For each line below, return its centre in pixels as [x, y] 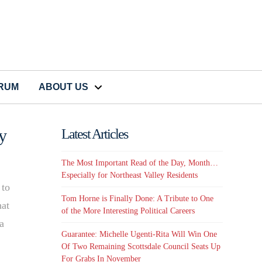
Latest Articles [95, 134]
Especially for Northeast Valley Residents [130, 175]
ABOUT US [63, 87]
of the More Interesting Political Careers [128, 211]
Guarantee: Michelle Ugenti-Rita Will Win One [139, 235]
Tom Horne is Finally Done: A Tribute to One [138, 199]
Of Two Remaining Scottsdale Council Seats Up [141, 247]
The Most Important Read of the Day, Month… [140, 163]
